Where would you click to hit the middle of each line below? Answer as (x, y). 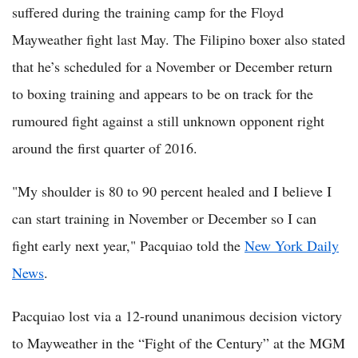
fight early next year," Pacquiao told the (128, 245)
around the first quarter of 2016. (105, 147)
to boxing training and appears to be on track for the (163, 93)
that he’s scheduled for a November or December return (172, 66)
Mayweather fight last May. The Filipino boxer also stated (179, 39)
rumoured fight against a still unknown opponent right (168, 120)
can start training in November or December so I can (164, 218)
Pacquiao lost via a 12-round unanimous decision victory (177, 315)
